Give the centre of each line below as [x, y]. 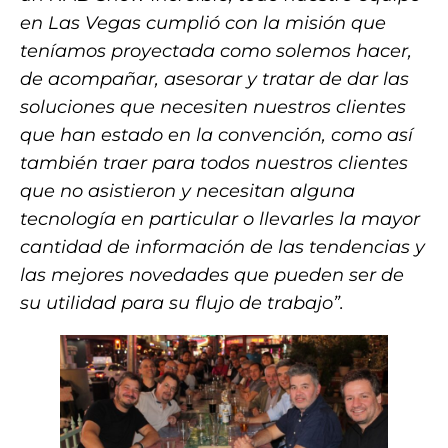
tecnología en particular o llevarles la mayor [220, 218]
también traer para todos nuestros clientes [214, 162]
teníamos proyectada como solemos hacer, [216, 50]
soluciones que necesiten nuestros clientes [213, 106]
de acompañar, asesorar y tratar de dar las [214, 78]
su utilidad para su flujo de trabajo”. [182, 302]
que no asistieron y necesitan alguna [187, 190]
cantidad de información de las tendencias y [222, 246]
